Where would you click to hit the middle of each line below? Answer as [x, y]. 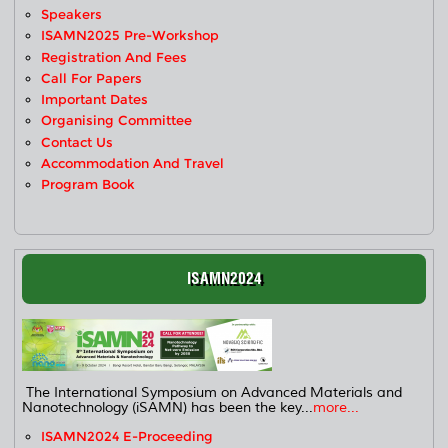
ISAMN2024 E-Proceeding [127, 437]
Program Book [88, 185]
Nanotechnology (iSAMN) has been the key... [168, 408]
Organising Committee [117, 121]
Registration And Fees [114, 57]
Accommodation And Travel [133, 163]
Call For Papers [92, 78]
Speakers [72, 14]
